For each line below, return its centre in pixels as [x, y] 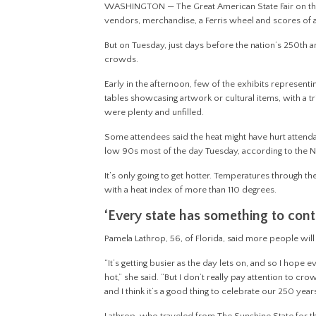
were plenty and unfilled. [156, 113]
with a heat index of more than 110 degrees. [192, 190]
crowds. [123, 60]
